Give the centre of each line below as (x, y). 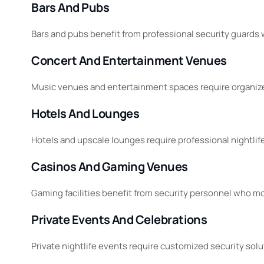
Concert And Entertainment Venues (129, 61)
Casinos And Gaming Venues (110, 167)
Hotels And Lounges (85, 114)
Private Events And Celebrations (119, 220)
